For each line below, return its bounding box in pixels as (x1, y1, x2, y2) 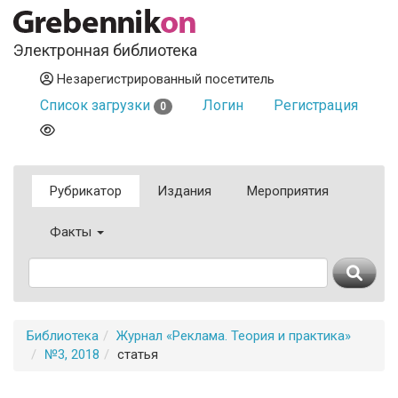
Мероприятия (247, 183, 329, 199)
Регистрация (274, 97, 358, 114)
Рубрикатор (50, 183, 122, 199)
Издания (157, 183, 211, 199)
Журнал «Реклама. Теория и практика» (116, 328, 351, 344)
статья (117, 346, 158, 362)
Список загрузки (40, 97, 154, 114)
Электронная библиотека (13, 41, 197, 60)
